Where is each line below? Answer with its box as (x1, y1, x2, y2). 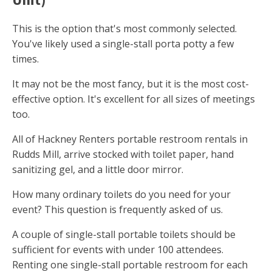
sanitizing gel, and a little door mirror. (12, 163, 183, 177)
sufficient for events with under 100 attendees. (12, 243, 223, 257)
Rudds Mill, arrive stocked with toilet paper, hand (12, 148, 234, 161)
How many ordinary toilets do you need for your (12, 188, 231, 202)
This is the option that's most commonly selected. (12, 22, 237, 36)
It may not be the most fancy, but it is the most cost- (12, 77, 249, 91)
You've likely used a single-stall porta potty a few (12, 37, 234, 51)
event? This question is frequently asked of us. (12, 203, 223, 217)
